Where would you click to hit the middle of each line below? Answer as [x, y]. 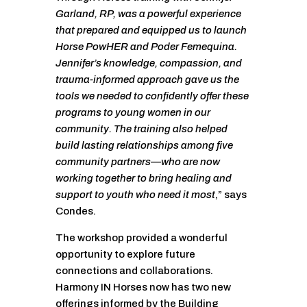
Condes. [75, 211]
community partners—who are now [137, 162]
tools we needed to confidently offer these [152, 96]
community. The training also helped [141, 129]
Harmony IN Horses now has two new [143, 287]
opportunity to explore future [125, 255]
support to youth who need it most [135, 195]
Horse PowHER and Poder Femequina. [146, 47]
